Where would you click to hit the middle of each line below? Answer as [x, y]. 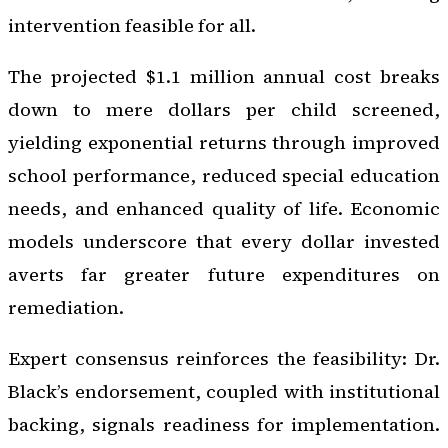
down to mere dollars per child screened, [224, 110]
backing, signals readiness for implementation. [224, 425]
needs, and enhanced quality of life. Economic [224, 209]
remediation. [66, 308]
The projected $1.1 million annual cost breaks [224, 77]
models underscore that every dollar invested [224, 242]
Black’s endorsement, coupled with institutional [224, 392]
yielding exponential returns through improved [224, 143]
